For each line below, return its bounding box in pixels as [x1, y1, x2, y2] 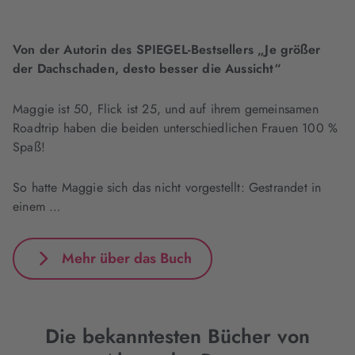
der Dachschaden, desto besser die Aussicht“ [13, 59, 281, 78]
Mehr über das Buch [62, 247, 192, 269]
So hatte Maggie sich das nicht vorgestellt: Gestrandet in [13, 178, 322, 197]
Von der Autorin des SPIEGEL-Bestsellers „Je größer [13, 40, 320, 59]
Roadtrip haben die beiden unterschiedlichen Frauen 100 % [13, 119, 338, 137]
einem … [13, 197, 61, 216]
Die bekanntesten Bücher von [45, 322, 310, 350]
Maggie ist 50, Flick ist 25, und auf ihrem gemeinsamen [13, 100, 319, 118]
